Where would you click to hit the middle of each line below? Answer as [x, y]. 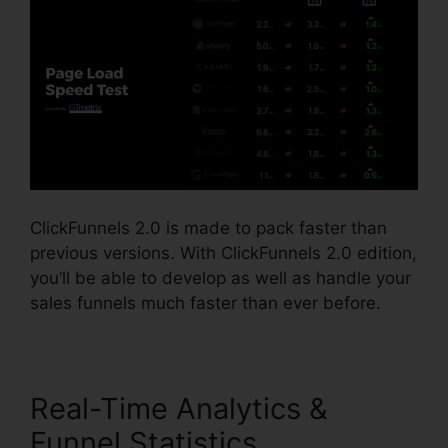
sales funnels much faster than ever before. [205, 302]
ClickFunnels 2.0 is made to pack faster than [208, 227]
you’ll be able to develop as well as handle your [220, 277]
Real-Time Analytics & [179, 408]
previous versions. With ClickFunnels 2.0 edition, [223, 252]
